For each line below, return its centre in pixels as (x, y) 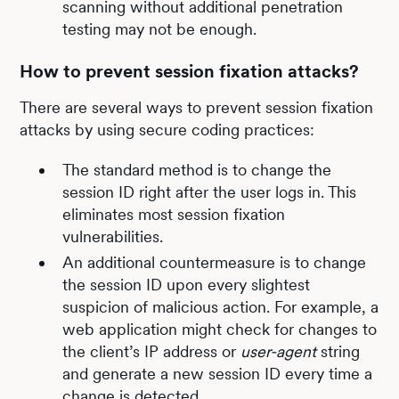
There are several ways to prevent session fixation (197, 107)
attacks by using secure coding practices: (167, 130)
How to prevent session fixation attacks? (190, 71)
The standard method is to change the (197, 170)
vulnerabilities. (113, 236)
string (338, 351)
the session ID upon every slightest (187, 285)
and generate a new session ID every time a (218, 374)
